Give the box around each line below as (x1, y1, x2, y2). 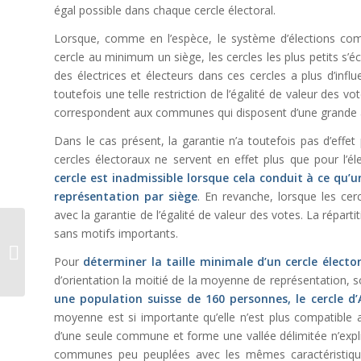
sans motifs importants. (54, 226, 178, 242)
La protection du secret (28, 227, 140, 242)
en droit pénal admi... (28, 261, 131, 276)
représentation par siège (54, 189, 197, 205)
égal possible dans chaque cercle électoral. (54, 2, 276, 19)
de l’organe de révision (28, 244, 140, 259)
